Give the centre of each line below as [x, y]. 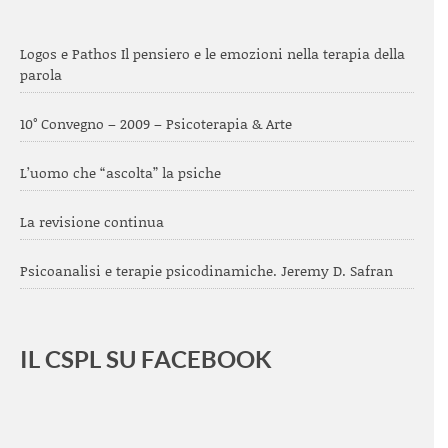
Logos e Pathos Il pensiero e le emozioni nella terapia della [212, 53]
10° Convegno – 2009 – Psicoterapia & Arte [156, 123]
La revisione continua [92, 221]
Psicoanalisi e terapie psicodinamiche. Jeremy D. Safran [206, 270]
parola [41, 74]
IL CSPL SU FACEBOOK [146, 358]
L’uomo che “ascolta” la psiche [120, 172]
